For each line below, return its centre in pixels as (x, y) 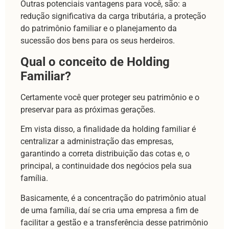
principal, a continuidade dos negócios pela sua (106, 166)
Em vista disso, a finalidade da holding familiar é (108, 129)
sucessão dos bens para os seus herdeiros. (98, 41)
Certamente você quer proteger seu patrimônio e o (110, 97)
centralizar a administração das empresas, (97, 142)
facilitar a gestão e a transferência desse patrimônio (114, 222)
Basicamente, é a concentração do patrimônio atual (113, 198)
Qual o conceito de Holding (95, 62)
